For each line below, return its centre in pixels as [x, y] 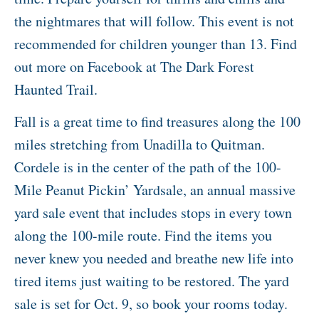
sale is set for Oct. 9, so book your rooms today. [151, 304]
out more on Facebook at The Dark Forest [134, 67]
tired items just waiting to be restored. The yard [152, 281]
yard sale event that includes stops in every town [153, 213]
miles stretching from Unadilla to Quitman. [140, 145]
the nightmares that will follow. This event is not [154, 21]
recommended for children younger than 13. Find [156, 44]
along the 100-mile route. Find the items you [143, 236]
